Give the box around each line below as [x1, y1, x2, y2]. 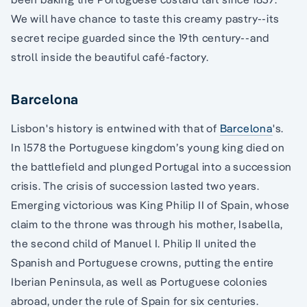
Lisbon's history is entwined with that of [11, 121, 220, 136]
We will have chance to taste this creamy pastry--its [11, 12, 280, 26]
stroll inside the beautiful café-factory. [11, 50, 209, 64]
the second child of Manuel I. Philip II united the [11, 236, 257, 251]
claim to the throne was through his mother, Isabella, [11, 217, 283, 232]
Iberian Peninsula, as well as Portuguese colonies [11, 275, 269, 289]
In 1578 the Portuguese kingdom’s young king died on [11, 140, 285, 155]
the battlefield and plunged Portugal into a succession [11, 160, 293, 174]
